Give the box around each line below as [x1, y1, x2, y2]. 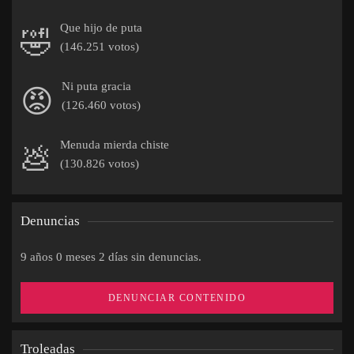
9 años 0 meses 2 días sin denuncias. [21, 250, 201, 263]
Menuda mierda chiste [60, 138, 169, 151]
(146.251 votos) [60, 40, 139, 53]
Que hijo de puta [60, 21, 142, 34]
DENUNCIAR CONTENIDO [107, 292, 247, 303]
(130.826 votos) [60, 157, 139, 170]
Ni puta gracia [62, 80, 131, 92]
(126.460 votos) [62, 99, 141, 111]
